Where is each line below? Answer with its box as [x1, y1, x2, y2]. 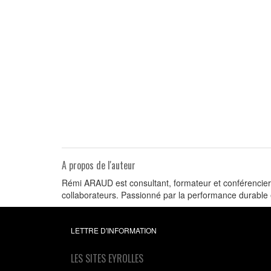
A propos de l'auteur [62, 158, 135, 172]
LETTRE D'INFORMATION [71, 225, 157, 235]
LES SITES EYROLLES [71, 251, 143, 266]
